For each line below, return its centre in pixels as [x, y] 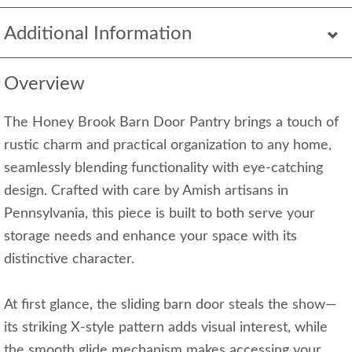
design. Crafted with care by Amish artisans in [146, 191]
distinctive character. [69, 260]
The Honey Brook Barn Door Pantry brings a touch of [171, 123]
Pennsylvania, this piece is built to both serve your [159, 214]
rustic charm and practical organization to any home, [168, 146]
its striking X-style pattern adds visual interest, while [166, 328]
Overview [44, 84]
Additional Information [98, 34]
